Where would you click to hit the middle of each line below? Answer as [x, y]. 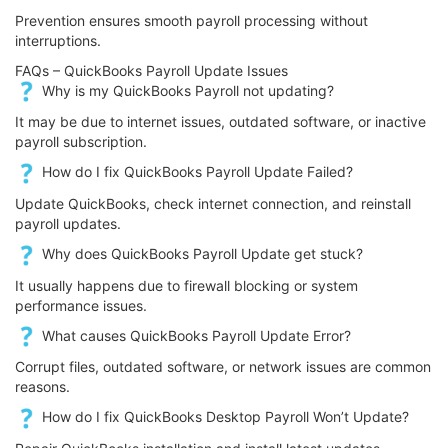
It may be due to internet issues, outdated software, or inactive [220, 122]
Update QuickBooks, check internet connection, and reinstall [213, 203]
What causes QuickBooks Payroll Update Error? [194, 335]
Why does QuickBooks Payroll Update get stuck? [200, 253]
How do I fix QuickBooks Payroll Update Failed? [195, 172]
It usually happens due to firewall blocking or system [186, 285]
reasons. [42, 387]
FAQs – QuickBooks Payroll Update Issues [151, 70]
